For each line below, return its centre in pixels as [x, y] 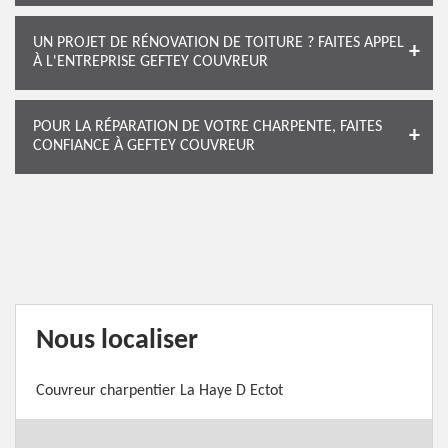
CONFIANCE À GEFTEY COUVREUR [144, 146]
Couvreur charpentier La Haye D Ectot [159, 391]
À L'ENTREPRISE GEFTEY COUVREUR [150, 62]
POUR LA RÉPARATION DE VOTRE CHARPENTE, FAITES [207, 127]
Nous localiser [117, 341]
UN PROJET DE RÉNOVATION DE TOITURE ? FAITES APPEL [218, 43]
